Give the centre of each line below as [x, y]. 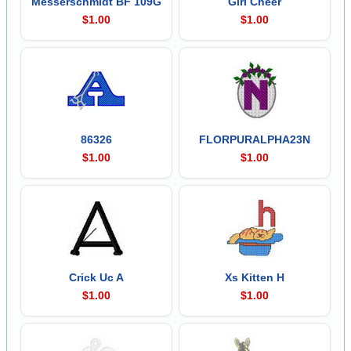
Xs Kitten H [255, 277]
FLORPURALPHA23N [255, 139]
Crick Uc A [96, 277]
